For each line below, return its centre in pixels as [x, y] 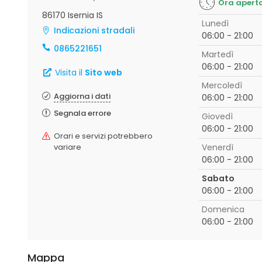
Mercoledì [222, 85]
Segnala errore [82, 113]
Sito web [103, 73]
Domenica [223, 209]
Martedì [217, 54]
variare [68, 147]
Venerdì [217, 147]
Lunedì [215, 23]
